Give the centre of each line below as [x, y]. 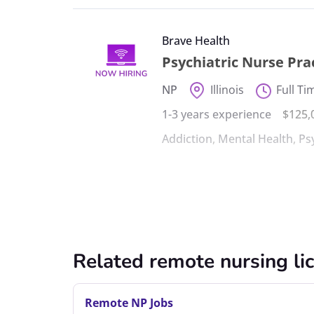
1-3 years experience [217, 114]
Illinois [227, 89]
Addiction [187, 138]
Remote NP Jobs [129, 302]
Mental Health [256, 138]
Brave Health [196, 40]
